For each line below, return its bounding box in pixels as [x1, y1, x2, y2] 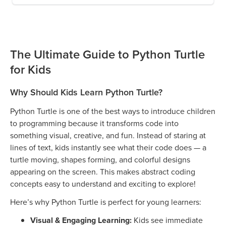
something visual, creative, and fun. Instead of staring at [10, 130, 206, 141]
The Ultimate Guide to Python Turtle [10, 45, 205, 64]
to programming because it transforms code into [10, 118, 179, 129]
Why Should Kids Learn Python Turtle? [10, 86, 162, 99]
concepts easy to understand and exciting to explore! [10, 178, 196, 190]
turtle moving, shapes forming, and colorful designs [10, 154, 190, 165]
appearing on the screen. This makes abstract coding [10, 166, 195, 178]
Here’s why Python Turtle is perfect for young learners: [10, 196, 201, 208]
